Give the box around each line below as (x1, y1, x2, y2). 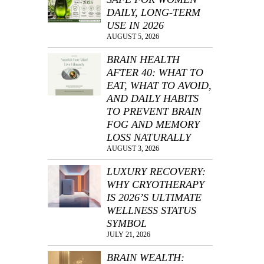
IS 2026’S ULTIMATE (107, 191, 202, 203)
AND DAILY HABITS (107, 92, 199, 104)
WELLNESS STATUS (107, 204, 196, 216)
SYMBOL (107, 217, 147, 229)
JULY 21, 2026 (107, 230, 150, 239)
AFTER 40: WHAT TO (107, 66, 203, 78)
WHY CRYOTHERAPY (107, 178, 204, 190)
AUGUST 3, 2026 (107, 144, 159, 153)
